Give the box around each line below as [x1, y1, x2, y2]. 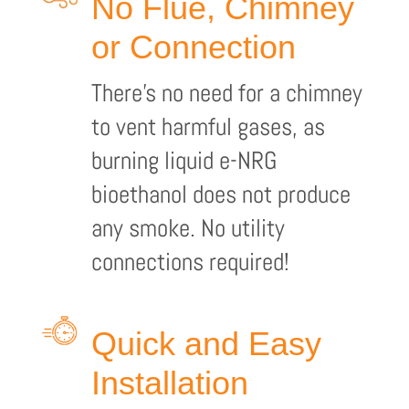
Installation [90, 364, 248, 402]
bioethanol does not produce [90, 178, 351, 210]
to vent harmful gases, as [90, 110, 325, 142]
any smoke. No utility [90, 212, 285, 244]
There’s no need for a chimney [90, 77, 362, 109]
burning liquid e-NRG [90, 144, 277, 176]
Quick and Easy [90, 325, 321, 362]
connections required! [90, 246, 289, 278]
